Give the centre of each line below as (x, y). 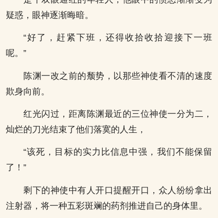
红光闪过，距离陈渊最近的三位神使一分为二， (118, 114)
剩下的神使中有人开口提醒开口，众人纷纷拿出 (118, 190)
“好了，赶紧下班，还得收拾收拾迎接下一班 (118, 38)
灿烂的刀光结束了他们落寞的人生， (76, 130)
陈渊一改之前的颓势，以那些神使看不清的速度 (118, 76)
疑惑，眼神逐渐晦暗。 (50, 15)
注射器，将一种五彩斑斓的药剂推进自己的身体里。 (107, 206)
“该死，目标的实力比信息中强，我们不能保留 (118, 152)
